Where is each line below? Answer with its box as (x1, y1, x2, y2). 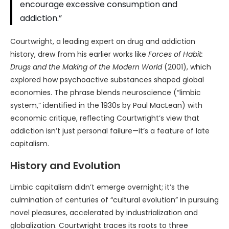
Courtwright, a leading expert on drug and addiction (10, 36, 195, 47)
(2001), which (162, 62, 211, 72)
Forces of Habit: (148, 49, 203, 59)
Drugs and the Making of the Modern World (10, 62, 162, 72)
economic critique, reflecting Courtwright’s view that (10, 113, 199, 123)
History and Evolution (10, 158, 121, 173)
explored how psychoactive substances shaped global (10, 75, 204, 85)
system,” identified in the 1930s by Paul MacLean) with (10, 100, 202, 110)
